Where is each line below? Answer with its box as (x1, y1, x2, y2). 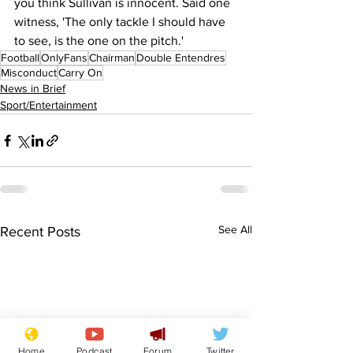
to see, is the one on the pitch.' (14, 34, 184, 48)
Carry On (58, 66, 102, 80)
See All (218, 223, 252, 236)
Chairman (89, 51, 135, 65)
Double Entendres (136, 51, 225, 65)
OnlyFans (41, 51, 87, 65)
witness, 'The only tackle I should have (14, 15, 229, 29)
